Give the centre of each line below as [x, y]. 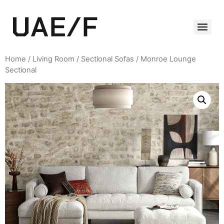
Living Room [53, 59]
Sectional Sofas [107, 59]
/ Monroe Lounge [165, 59]
